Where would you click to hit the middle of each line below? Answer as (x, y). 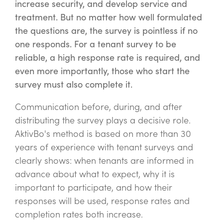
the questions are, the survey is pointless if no (106, 31)
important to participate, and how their (93, 188)
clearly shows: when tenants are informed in (104, 161)
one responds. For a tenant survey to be (96, 44)
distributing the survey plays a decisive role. (103, 120)
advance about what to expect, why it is (95, 174)
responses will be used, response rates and (102, 201)
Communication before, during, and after (98, 107)
